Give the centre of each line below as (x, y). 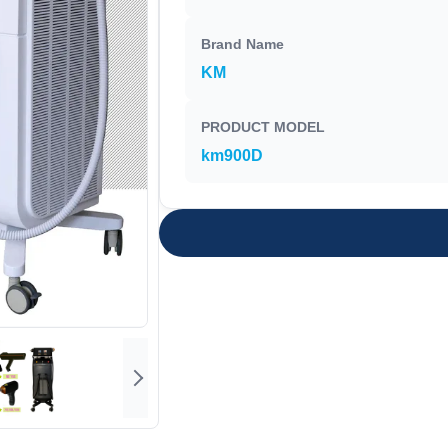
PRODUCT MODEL (262, 127)
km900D (231, 155)
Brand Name (242, 44)
